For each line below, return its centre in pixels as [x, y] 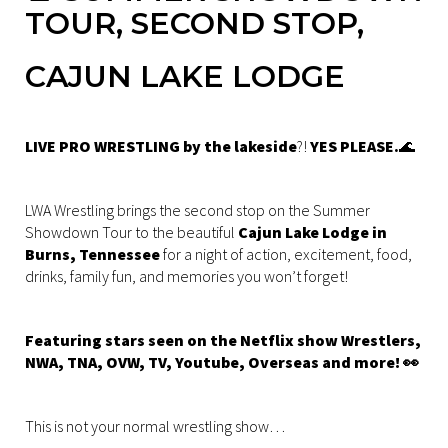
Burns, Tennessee [94, 253]
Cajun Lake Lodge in [312, 231]
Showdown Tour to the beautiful [131, 231]
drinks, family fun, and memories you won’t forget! [186, 275]
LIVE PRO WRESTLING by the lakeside [161, 145]
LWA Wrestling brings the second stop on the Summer [197, 209]
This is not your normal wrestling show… [155, 425]
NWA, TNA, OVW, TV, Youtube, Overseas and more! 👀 [222, 361]
